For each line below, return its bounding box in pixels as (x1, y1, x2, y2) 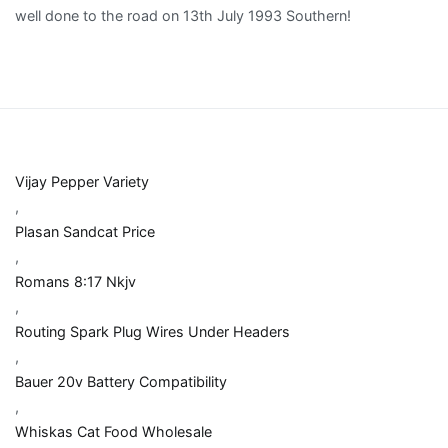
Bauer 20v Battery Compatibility (15, 373, 227, 391)
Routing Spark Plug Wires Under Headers (15, 323, 290, 341)
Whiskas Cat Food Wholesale (15, 423, 212, 441)
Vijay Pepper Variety (15, 173, 149, 191)
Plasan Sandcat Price (15, 223, 155, 241)
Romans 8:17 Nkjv (15, 273, 136, 291)
